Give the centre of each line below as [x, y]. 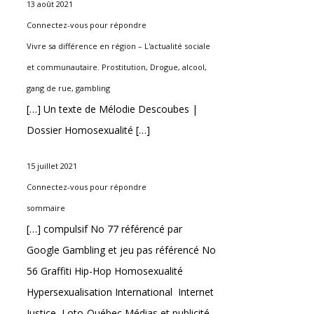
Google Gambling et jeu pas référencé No [121, 250]
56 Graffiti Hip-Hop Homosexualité [105, 271]
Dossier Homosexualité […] [88, 130]
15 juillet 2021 [52, 165]
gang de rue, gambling [68, 88]
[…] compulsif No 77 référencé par [104, 228]
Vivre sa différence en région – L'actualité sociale [118, 46]
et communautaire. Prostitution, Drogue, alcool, [117, 67]
